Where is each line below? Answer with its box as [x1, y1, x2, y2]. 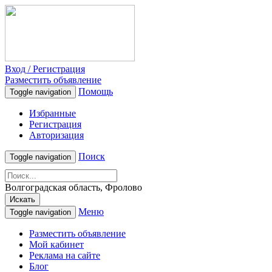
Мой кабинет [29, 239, 84, 250]
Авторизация [29, 130, 84, 140]
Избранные [29, 108, 76, 118]
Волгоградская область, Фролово [5, 182, 142, 192]
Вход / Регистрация [5, 64, 85, 74]
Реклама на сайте [29, 250, 100, 260]
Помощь [78, 86, 113, 97]
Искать [10, 195, 35, 204]
